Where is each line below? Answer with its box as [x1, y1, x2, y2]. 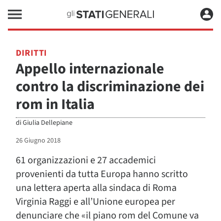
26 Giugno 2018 [16, 136, 61, 146]
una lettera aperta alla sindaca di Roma [16, 181, 177, 195]
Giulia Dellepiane [23, 118, 73, 128]
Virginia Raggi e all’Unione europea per [16, 195, 175, 209]
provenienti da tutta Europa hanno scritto [16, 167, 188, 181]
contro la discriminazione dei [16, 76, 204, 97]
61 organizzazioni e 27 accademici [16, 153, 156, 167]
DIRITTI [16, 47, 47, 59]
